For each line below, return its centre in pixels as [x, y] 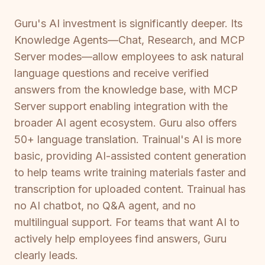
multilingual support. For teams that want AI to [127, 222]
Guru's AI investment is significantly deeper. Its [128, 23]
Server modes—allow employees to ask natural [129, 56]
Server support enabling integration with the [121, 106]
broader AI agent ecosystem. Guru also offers [125, 122]
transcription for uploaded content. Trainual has [130, 189]
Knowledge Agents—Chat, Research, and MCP [130, 40]
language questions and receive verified [112, 73]
